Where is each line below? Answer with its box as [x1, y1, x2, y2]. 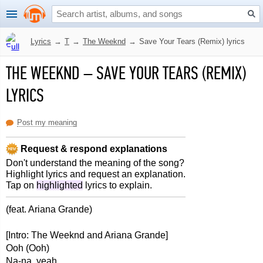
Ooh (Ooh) [6, 243, 49, 253]
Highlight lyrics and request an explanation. [6, 169, 186, 179]
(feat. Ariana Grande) [6, 204, 92, 214]
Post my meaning [17, 118, 77, 127]
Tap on [6, 180, 36, 190]
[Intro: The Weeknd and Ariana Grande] [6, 230, 168, 240]
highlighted [36, 180, 83, 190]
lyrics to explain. [83, 180, 152, 190]
